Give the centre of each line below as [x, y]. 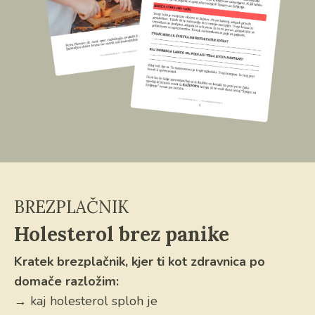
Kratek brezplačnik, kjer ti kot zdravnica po [140, 262]
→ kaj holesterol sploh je [86, 301]
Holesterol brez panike [122, 234]
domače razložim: [66, 282]
